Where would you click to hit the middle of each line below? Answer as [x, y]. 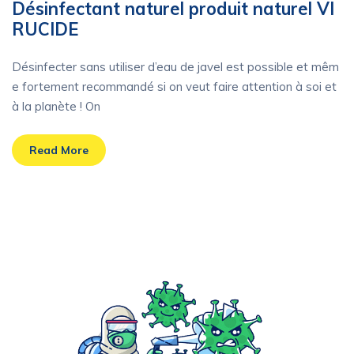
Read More [59, 150]
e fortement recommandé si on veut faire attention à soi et [174, 87]
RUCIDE [45, 29]
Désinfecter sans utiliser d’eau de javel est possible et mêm [175, 67]
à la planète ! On [56, 107]
